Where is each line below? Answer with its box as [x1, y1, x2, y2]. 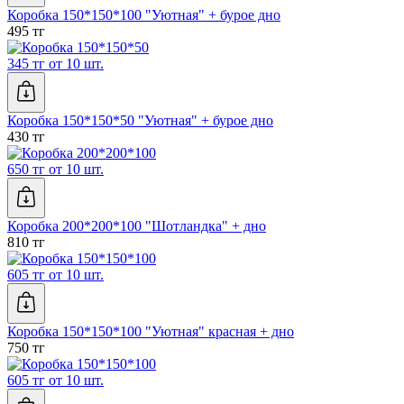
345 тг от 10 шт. [7, 56, 104, 72]
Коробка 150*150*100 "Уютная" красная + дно [7, 324, 294, 340]
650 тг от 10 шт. [7, 161, 104, 178]
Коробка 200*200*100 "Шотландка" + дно [7, 218, 266, 234]
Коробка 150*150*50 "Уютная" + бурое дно [7, 113, 273, 129]
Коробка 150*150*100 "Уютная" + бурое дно [7, 7, 280, 23]
